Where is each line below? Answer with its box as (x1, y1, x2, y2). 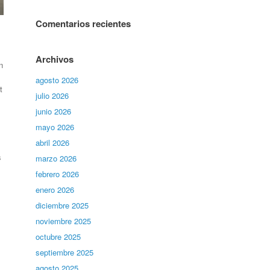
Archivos (36, 52, 74, 66)
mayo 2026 (36, 121, 75, 133)
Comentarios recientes (36, 17, 131, 30)
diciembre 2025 (36, 199, 89, 211)
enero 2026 (36, 184, 75, 195)
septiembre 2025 (36, 246, 94, 258)
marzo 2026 (36, 152, 77, 164)
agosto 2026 (36, 74, 79, 86)
